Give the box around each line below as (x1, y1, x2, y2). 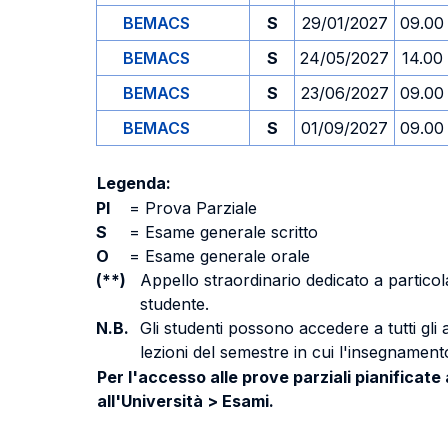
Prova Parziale (140, 198, 257, 218)
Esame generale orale (140, 246, 310, 266)
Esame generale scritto (140, 222, 318, 242)
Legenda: (97, 173, 171, 193)
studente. (140, 294, 209, 314)
